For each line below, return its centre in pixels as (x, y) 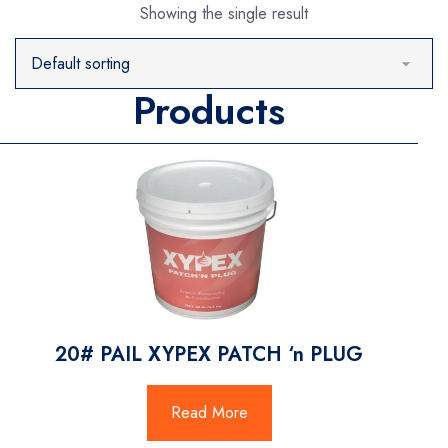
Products (209, 110)
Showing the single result (224, 13)
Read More (209, 413)
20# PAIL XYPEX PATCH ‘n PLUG (209, 355)
